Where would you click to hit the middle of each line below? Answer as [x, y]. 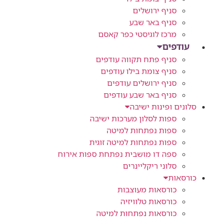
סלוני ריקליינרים [150, 166]
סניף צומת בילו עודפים [139, 71]
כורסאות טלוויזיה [148, 201]
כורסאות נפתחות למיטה [136, 213]
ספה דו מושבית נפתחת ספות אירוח [117, 154]
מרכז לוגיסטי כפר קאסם [137, 34]
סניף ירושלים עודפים [142, 83]
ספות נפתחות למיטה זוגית [133, 142]
